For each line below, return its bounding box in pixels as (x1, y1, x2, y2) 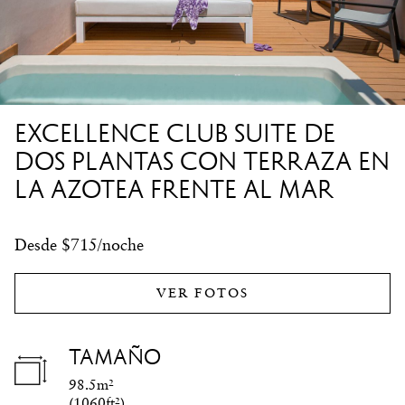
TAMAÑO (69, 346, 161, 368)
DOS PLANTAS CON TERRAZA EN (14, 148, 390, 174)
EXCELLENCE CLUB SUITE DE (14, 120, 335, 146)
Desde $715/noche (14, 235, 144, 254)
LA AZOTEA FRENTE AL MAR (14, 176, 334, 202)
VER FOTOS (155, 285, 250, 301)
